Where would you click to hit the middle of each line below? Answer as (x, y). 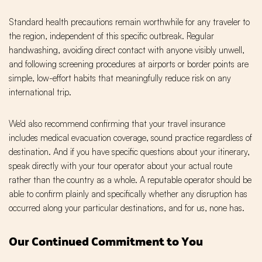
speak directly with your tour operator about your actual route (120, 166)
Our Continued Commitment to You (106, 241)
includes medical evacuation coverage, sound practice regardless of (130, 138)
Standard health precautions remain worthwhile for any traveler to (129, 22)
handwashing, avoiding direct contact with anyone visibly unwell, (127, 50)
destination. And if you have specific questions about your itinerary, (129, 152)
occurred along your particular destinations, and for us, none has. (127, 208)
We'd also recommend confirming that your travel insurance (117, 124)
